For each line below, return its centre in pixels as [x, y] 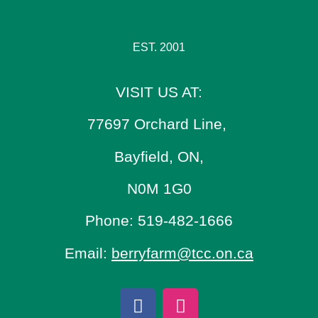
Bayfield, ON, [159, 156]
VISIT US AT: [159, 92]
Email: [88, 253]
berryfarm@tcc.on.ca [182, 253]
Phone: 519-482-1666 [159, 221]
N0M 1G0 [159, 188]
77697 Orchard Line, [159, 124]
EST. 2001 [159, 48]
